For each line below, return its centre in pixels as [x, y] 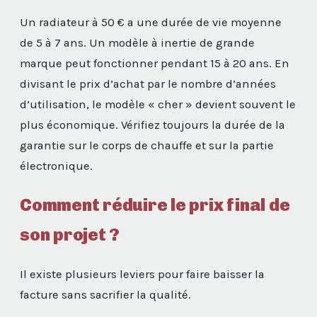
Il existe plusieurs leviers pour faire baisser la [142, 274]
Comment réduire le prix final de [155, 204]
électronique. [56, 166]
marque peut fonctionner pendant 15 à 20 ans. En [155, 63]
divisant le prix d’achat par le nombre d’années [148, 83]
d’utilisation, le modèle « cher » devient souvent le [158, 104]
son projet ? [70, 234]
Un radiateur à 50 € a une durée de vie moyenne [151, 22]
